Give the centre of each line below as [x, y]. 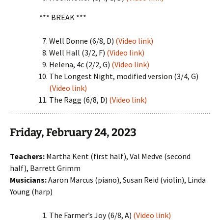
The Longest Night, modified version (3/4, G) [124, 76]
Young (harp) [31, 192]
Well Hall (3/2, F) [78, 53]
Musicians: [28, 180]
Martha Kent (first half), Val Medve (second [118, 156]
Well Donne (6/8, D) [82, 41]
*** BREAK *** [63, 17]
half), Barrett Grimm [45, 168]
